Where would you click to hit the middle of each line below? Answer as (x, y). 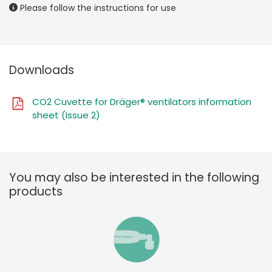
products (36, 191)
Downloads (42, 70)
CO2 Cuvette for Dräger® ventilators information (142, 101)
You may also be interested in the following (134, 177)
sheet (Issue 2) (66, 115)
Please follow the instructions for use (97, 8)
